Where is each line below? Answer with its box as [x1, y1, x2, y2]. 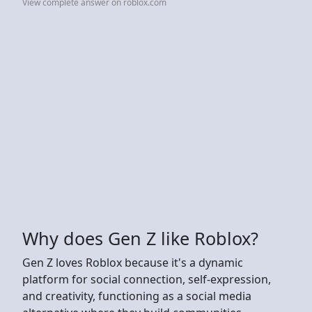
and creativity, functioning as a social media [22, 288, 251, 304]
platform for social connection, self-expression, [22, 271, 271, 287]
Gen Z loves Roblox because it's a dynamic [22, 254, 243, 270]
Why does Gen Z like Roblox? [22, 226, 258, 250]
